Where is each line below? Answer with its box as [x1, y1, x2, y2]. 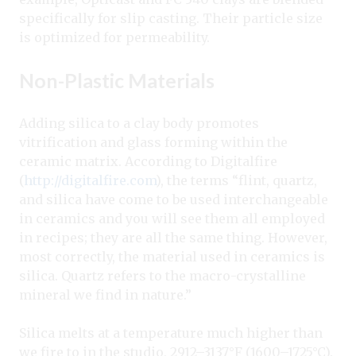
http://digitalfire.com [24, 172, 156, 189]
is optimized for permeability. [19, 29, 210, 46]
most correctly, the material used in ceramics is [19, 249, 325, 265]
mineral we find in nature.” [19, 287, 192, 304]
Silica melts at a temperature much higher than [19, 325, 323, 342]
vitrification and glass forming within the [19, 134, 288, 151]
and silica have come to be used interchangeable [19, 192, 328, 208]
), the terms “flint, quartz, [156, 172, 317, 189]
